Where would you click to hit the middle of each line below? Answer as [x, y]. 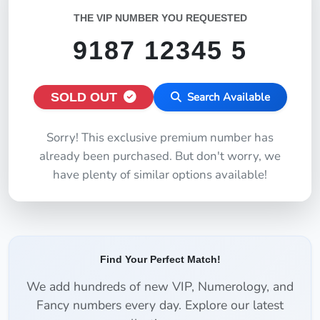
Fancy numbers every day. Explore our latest [160, 305]
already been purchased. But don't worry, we [160, 156]
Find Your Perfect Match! [160, 259]
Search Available [227, 97]
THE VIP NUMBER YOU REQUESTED [160, 18]
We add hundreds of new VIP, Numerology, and [160, 286]
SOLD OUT [85, 97]
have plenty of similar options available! [160, 175]
